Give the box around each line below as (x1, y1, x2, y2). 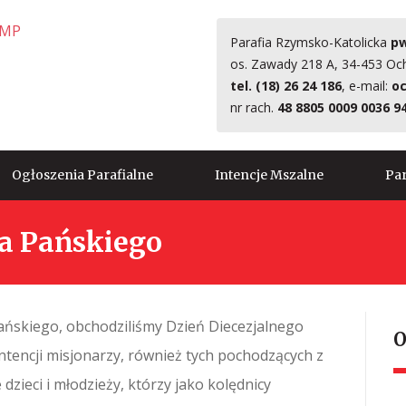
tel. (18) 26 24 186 (230, 77, 342, 94)
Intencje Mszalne (215, 167, 324, 183)
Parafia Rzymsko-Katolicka (230, 34, 391, 51)
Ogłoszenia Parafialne (12, 167, 153, 183)
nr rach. (230, 99, 277, 116)
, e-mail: (342, 77, 391, 94)
